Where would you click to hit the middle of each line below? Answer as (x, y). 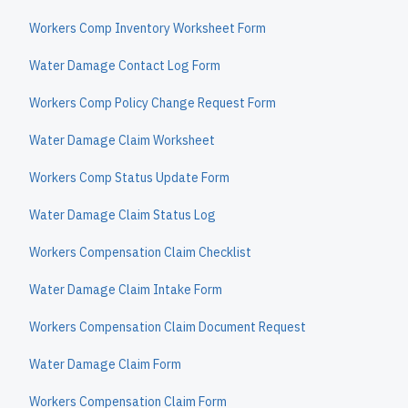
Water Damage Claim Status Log (122, 215)
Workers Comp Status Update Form (129, 178)
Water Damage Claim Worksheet (122, 140)
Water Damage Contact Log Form (125, 66)
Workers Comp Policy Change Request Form (153, 103)
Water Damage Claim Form (105, 364)
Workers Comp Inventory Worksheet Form (148, 28)
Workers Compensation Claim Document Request (168, 327)
